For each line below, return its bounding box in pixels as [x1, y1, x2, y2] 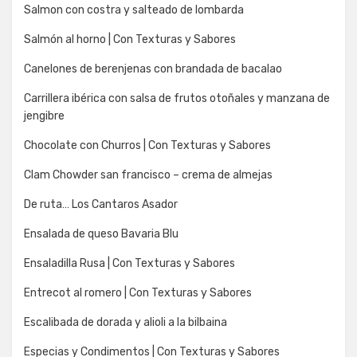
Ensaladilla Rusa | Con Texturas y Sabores [24, 257, 235, 271]
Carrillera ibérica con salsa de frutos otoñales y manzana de [24, 92, 330, 106]
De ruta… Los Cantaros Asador [24, 198, 178, 212]
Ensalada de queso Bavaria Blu [24, 227, 178, 241]
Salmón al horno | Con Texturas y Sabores [24, 33, 236, 47]
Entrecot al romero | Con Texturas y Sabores [24, 286, 252, 300]
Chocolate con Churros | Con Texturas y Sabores [24, 139, 271, 153]
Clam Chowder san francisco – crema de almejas [24, 168, 273, 182]
